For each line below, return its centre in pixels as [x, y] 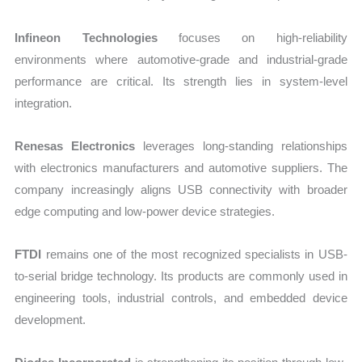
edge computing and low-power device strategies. [145, 211]
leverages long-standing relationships [241, 145]
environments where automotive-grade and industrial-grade [181, 59]
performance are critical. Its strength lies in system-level [181, 81]
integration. [44, 103]
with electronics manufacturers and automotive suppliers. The [181, 167]
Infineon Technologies [86, 37]
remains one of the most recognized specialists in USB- [194, 255]
